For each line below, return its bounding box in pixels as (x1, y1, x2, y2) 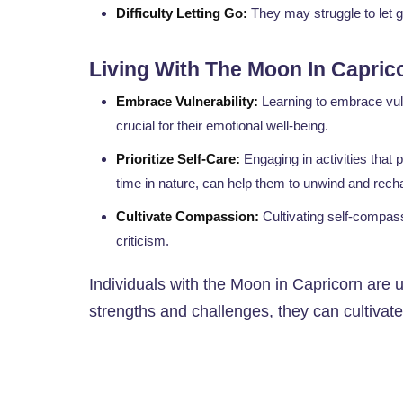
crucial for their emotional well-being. (116, 118, 328, 134)
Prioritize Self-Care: (116, 151, 240, 167)
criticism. (116, 233, 169, 249)
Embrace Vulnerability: (116, 94, 258, 110)
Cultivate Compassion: (116, 209, 259, 225)
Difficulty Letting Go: (116, 5, 247, 22)
